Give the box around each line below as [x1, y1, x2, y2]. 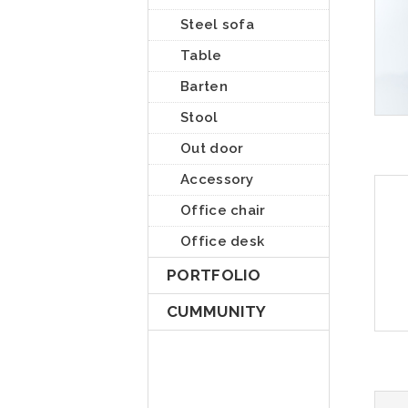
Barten [180, 78, 228, 95]
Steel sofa [180, 16, 254, 33]
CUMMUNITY [167, 302, 267, 321]
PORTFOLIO [167, 266, 261, 284]
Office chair [180, 202, 266, 219]
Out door [180, 140, 244, 157]
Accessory [180, 171, 254, 188]
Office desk [180, 233, 265, 250]
